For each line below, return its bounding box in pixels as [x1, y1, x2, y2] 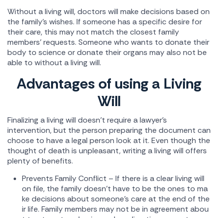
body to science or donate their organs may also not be [7, 47, 207, 57]
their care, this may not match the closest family [7, 27, 179, 37]
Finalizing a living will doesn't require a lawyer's [7, 115, 167, 125]
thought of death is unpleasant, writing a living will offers [7, 145, 207, 156]
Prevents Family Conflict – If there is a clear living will [22, 173, 204, 183]
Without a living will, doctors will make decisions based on [7, 6, 210, 17]
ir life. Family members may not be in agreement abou [22, 204, 209, 214]
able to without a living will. [7, 57, 101, 68]
